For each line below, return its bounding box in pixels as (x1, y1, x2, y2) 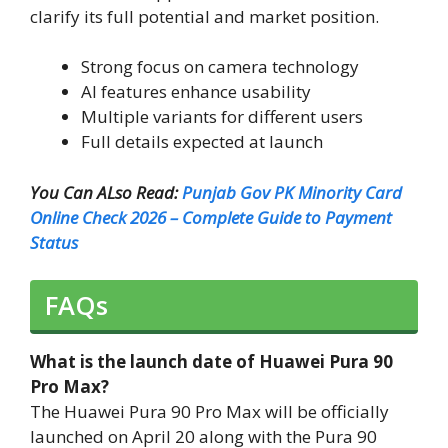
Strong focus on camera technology (81, 55, 359, 79)
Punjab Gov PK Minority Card (182, 180, 402, 204)
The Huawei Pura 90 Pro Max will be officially (30, 400, 389, 424)
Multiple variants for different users (81, 105, 363, 129)
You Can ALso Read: (30, 180, 182, 204)
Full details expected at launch (81, 130, 323, 154)
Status (30, 230, 78, 254)
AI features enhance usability (81, 80, 311, 104)
